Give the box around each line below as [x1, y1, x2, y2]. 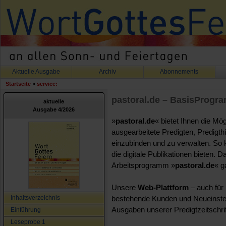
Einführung [11, 206, 41, 213]
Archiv [99, 68, 117, 75]
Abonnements [160, 68, 199, 75]
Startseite [6, 81, 31, 87]
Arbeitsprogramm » [111, 161, 175, 169]
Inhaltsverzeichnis [11, 194, 60, 201]
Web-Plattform [138, 183, 189, 192]
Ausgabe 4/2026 [33, 106, 75, 112]
